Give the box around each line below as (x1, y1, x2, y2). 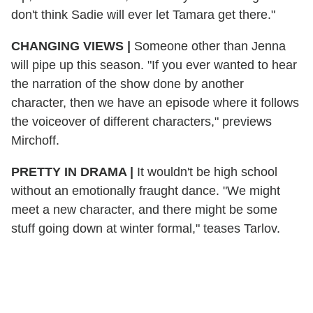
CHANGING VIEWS (11, 38, 127, 53)
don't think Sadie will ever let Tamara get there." (11, 7, 275, 22)
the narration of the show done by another (11, 76, 244, 91)
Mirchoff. (11, 133, 59, 147)
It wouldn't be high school (133, 164, 277, 179)
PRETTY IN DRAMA (11, 164, 130, 179)
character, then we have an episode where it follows (11, 95, 299, 110)
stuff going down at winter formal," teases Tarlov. (11, 221, 280, 235)
